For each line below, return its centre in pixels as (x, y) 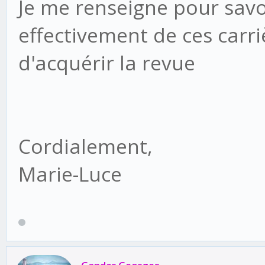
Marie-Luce (70, 174)
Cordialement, (85, 146)
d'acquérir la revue (109, 63)
